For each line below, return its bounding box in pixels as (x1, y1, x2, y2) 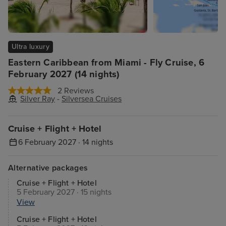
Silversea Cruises (62, 94, 122, 104)
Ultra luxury (12, 42, 49, 51)
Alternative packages (8, 163, 88, 173)
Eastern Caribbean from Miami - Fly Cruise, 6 (8, 57, 205, 68)
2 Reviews (58, 86, 94, 96)
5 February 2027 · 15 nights (17, 187, 111, 197)
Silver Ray (20, 94, 55, 104)
